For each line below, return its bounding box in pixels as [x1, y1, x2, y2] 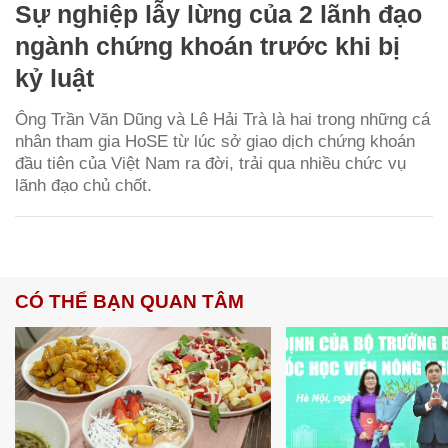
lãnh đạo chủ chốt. [15, 175, 152, 195]
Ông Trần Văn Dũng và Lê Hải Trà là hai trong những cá [15, 109, 430, 129]
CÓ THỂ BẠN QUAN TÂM [15, 290, 244, 312]
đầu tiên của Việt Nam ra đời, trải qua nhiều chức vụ [15, 153, 406, 173]
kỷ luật [15, 63, 94, 92]
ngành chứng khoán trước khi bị [15, 31, 400, 60]
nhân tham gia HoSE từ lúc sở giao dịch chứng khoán [15, 131, 415, 151]
